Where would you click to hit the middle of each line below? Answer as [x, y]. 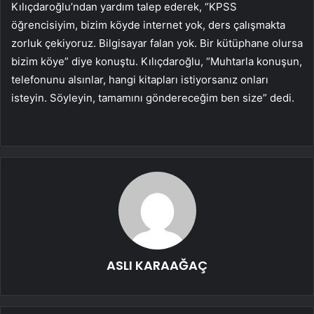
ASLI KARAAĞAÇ [157, 266]
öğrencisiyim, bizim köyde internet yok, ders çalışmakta [148, 25]
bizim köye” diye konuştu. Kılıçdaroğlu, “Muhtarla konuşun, [157, 62]
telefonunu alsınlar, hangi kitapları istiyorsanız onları [140, 80]
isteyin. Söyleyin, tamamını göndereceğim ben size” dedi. [153, 98]
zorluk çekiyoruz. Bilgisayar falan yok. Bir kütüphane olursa [157, 43]
